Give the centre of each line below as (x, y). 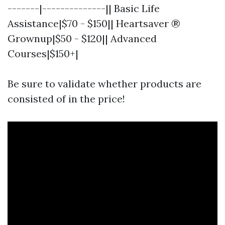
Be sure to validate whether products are (104, 83)
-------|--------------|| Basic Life (84, 8)
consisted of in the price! (66, 98)
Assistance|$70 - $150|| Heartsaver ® (94, 23)
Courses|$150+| (43, 53)
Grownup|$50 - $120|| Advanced (82, 38)
